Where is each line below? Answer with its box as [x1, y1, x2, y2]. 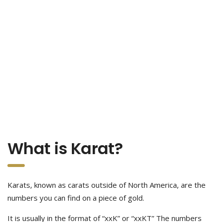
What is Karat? [7, 137, 123, 160]
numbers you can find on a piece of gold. [7, 193, 144, 203]
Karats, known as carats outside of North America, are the [7, 180, 206, 190]
